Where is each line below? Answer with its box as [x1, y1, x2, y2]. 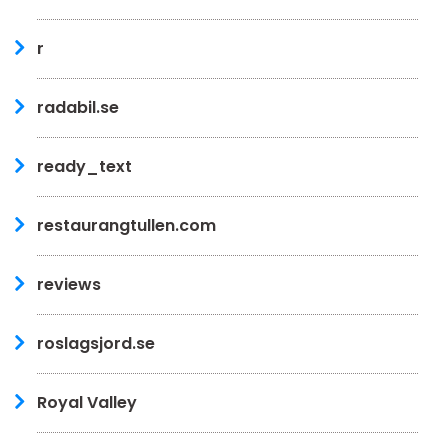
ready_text [37, 154, 132, 178]
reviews [37, 272, 101, 296]
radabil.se [37, 95, 119, 119]
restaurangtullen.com [37, 213, 216, 237]
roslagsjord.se [37, 331, 155, 355]
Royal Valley [37, 390, 137, 414]
